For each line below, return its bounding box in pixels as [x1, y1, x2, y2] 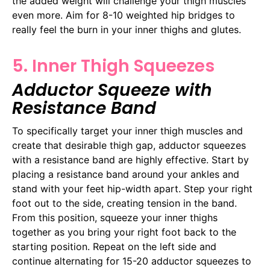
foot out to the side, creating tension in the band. [12, 196, 237, 209]
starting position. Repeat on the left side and [12, 240, 216, 253]
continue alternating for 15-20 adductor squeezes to [12, 254, 251, 267]
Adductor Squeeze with [12, 78, 212, 102]
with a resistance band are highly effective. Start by [12, 153, 249, 166]
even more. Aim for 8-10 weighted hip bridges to [12, 8, 235, 21]
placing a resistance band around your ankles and [12, 168, 239, 180]
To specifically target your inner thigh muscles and [12, 124, 243, 137]
